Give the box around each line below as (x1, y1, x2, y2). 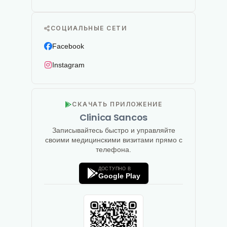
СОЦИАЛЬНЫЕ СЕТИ (50, 24, 127, 33)
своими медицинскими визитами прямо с (45, 136, 182, 144)
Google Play (98, 172, 140, 180)
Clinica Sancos (79, 111, 148, 124)
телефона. (96, 145, 131, 154)
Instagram (52, 60, 85, 69)
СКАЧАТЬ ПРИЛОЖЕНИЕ (72, 100, 163, 109)
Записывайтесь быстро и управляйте (52, 126, 175, 135)
